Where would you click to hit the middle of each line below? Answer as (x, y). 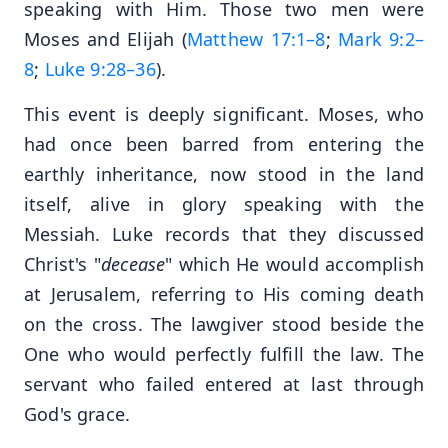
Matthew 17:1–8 (256, 39)
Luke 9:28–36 (100, 69)
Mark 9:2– (381, 39)
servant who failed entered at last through (224, 383)
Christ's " (63, 263)
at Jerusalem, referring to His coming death (224, 293)
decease (133, 263)
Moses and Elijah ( (105, 39)
